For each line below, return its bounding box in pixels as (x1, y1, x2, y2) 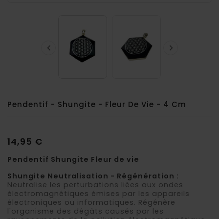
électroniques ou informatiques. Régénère (7, 197, 175, 207)
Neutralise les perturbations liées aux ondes (7, 179, 183, 190)
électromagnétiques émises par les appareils (7, 188, 190, 198)
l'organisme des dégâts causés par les (7, 206, 164, 216)
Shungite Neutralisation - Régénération (7, 171, 175, 181)
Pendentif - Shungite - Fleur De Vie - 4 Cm (7, 99, 186, 109)
